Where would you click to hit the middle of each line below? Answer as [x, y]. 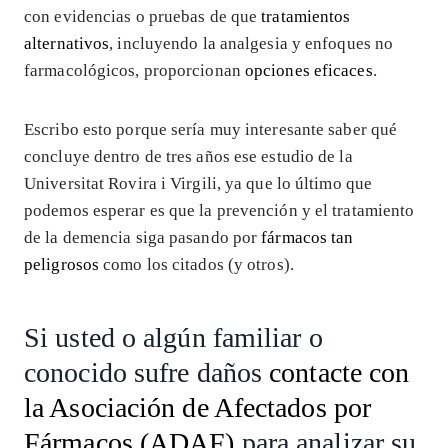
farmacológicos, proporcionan [134, 71]
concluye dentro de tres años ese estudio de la [188, 157]
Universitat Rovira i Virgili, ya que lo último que [198, 184]
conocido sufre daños [147, 373]
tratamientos [306, 17]
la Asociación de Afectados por [198, 408]
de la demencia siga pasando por [143, 238]
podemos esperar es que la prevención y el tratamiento [219, 211]
